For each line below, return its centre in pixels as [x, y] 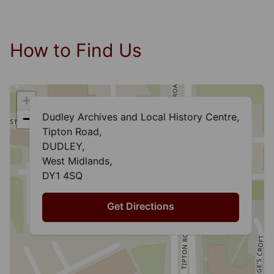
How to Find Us [76, 50]
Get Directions [141, 206]
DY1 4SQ [62, 176]
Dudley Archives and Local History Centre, [141, 117]
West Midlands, [77, 161]
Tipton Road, [72, 132]
